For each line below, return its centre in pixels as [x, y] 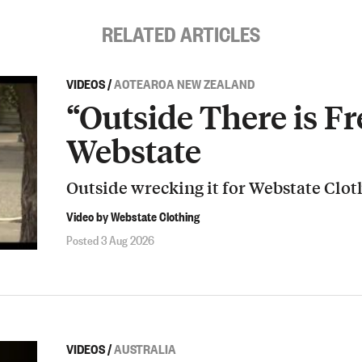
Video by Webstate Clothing [133, 216]
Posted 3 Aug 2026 [110, 239]
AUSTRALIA [145, 348]
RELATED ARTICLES [181, 32]
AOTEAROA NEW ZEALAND [184, 83]
